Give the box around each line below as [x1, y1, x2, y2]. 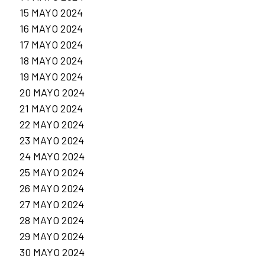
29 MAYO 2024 [20, 230, 84, 243]
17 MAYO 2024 [20, 38, 83, 51]
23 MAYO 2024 [20, 134, 84, 147]
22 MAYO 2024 [20, 118, 84, 131]
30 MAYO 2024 [20, 245, 85, 259]
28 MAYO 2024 [20, 214, 84, 227]
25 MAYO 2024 [20, 166, 84, 179]
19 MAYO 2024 [20, 70, 83, 83]
